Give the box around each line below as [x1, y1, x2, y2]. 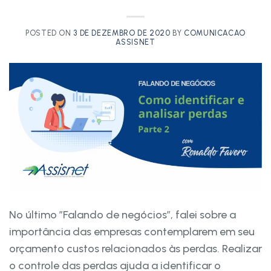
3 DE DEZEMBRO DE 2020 [73, 28, 171, 38]
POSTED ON [25, 28, 74, 38]
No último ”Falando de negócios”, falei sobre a [9, 207, 236, 221]
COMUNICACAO [184, 28, 246, 38]
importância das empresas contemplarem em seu [9, 224, 255, 238]
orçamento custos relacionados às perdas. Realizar [9, 241, 262, 255]
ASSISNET [116, 37, 155, 47]
